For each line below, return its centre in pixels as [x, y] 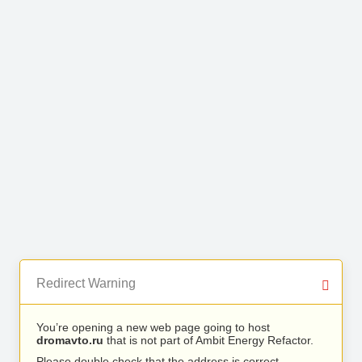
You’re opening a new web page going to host [153, 327]
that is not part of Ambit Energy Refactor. [208, 340]
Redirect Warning [86, 283]
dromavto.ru [70, 340]
